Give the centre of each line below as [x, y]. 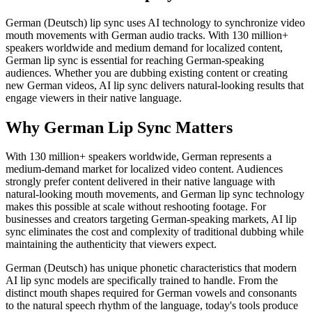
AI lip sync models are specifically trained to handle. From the [142, 281]
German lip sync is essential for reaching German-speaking [135, 60]
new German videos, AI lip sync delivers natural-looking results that [155, 85]
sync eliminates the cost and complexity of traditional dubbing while [155, 232]
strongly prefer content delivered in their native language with [140, 182]
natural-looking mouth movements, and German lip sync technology [155, 194]
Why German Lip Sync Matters [119, 127]
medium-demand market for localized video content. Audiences [144, 169]
